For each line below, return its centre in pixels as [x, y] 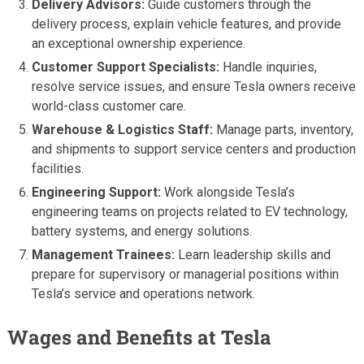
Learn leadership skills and [253, 254]
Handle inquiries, [269, 67]
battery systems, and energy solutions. [142, 231]
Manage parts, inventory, [284, 129]
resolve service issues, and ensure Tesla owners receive [194, 86]
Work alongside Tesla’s [228, 192]
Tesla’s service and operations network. [144, 293]
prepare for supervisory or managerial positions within [186, 274]
